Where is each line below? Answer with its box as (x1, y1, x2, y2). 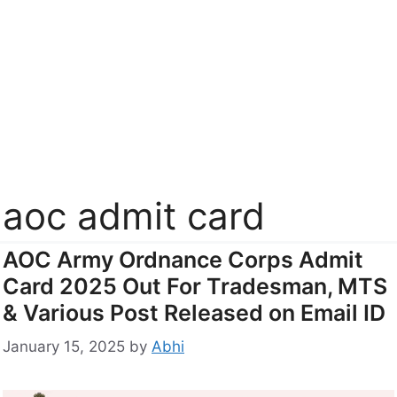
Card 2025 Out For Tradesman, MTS (3, 272, 387, 300)
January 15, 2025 (3, 338, 125, 356)
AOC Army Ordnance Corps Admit (3, 245, 363, 273)
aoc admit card (3, 192, 265, 238)
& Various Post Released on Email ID (3, 299, 385, 326)
